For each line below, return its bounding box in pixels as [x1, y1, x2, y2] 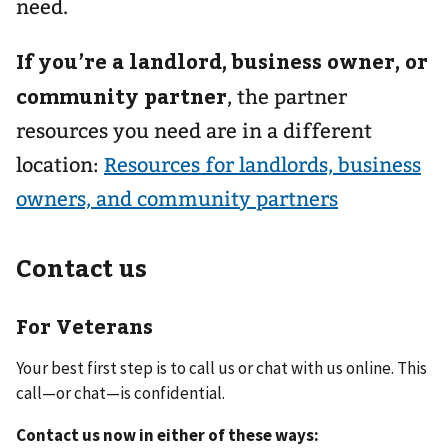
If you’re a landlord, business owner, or [16, 47, 428, 74]
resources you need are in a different [16, 119, 372, 143]
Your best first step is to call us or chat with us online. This [16, 356, 427, 379]
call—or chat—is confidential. [16, 381, 225, 404]
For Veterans [16, 312, 153, 339]
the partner [237, 85, 347, 109]
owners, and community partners [16, 187, 338, 211]
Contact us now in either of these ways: [16, 423, 319, 446]
